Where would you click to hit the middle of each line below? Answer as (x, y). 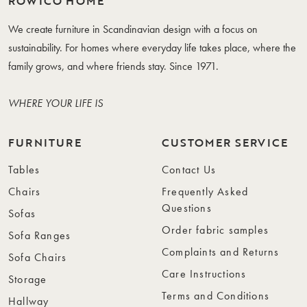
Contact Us (189, 170)
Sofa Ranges (40, 235)
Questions (187, 208)
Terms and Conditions (216, 296)
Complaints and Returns (221, 252)
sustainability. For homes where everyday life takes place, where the (152, 48)
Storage (28, 279)
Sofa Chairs (38, 257)
